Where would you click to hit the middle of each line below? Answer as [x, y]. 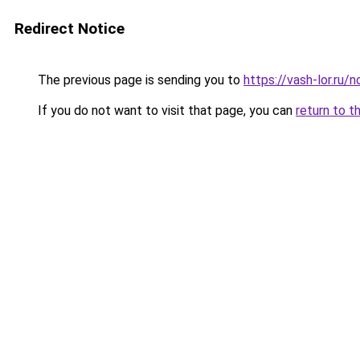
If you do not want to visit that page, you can [165, 110]
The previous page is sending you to [139, 80]
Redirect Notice [70, 29]
